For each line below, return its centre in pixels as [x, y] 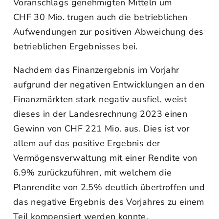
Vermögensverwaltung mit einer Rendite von [105, 158]
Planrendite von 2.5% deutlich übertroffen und [109, 187]
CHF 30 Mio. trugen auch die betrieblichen [100, 17]
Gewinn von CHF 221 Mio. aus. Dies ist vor [101, 129]
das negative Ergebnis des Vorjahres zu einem [109, 202]
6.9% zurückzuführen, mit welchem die [92, 173]
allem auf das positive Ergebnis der [87, 143]
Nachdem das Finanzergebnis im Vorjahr [96, 70]
